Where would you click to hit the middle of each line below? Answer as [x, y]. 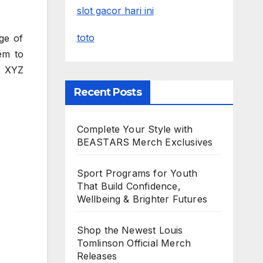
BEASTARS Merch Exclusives [145, 142]
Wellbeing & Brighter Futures [142, 199]
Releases [97, 256]
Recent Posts [107, 92]
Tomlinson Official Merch [134, 243]
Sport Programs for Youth [137, 173]
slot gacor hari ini [115, 10]
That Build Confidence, [129, 186]
